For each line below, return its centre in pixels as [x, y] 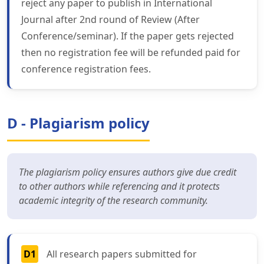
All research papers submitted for [122, 254]
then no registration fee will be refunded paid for [131, 53]
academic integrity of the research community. [113, 201]
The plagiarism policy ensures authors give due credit [128, 172]
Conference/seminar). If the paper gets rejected [128, 36]
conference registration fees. [86, 69]
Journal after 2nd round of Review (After [110, 20]
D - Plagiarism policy [78, 123]
